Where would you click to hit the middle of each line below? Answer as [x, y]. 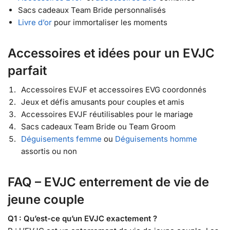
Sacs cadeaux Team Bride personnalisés [92, 10]
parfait [27, 70]
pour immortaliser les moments [110, 22]
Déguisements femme [61, 139]
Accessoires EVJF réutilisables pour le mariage [107, 114]
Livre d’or [35, 22]
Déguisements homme [156, 139]
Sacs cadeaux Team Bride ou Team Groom [98, 126]
